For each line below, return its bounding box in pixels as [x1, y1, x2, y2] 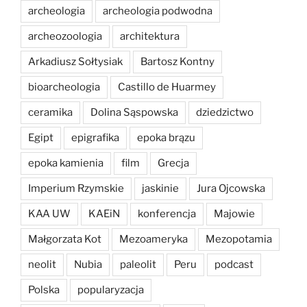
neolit [28, 258, 56, 271]
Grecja [158, 157, 189, 170]
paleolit [120, 258, 156, 271]
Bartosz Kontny [140, 56, 214, 69]
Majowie [214, 208, 255, 221]
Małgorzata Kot [28, 233, 101, 246]
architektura [120, 30, 180, 43]
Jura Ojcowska [197, 182, 265, 195]
